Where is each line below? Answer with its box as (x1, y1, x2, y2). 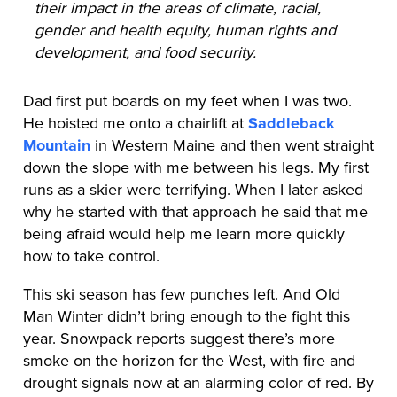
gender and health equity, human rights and (34, 18, 336, 42)
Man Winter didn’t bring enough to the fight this (22, 304, 350, 328)
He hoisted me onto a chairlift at (22, 111, 248, 135)
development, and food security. (34, 40, 256, 64)
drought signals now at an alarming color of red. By (22, 370, 374, 394)
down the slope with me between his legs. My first (22, 155, 369, 179)
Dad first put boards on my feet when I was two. (22, 89, 352, 113)
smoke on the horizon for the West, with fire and (22, 348, 355, 372)
